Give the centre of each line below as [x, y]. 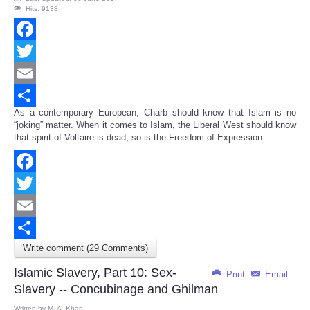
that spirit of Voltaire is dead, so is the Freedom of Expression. [139, 138]
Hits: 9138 [42, 9]
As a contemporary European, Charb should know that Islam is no [155, 113]
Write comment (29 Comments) [85, 248]
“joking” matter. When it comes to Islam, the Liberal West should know [155, 125]
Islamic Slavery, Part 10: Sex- [95, 273]
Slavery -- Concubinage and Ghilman [116, 290]
